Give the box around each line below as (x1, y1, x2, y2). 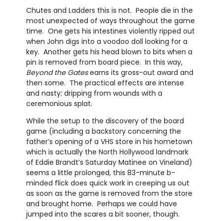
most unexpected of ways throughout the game (26, 15, 195, 26)
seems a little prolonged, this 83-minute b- (26, 167, 175, 178)
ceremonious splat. (26, 98, 92, 109)
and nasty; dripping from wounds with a (26, 88, 162, 98)
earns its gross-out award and (87, 67, 193, 77)
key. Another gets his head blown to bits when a (26, 46, 192, 57)
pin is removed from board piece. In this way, (26, 57, 183, 67)
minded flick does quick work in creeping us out (26, 178, 189, 188)
